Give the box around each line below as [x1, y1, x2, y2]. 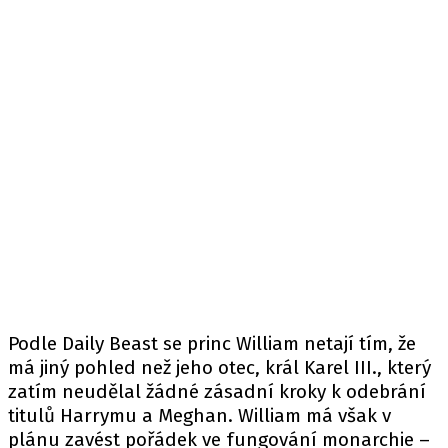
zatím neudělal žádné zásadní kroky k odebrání [8, 380, 426, 403]
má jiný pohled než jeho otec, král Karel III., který [8, 356, 431, 379]
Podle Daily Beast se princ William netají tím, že [8, 332, 416, 355]
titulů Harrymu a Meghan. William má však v [8, 404, 391, 427]
